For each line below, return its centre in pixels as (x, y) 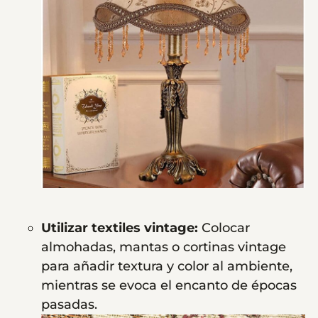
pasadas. (71, 305)
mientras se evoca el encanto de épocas (169, 286)
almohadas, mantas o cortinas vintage (164, 247)
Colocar (226, 228)
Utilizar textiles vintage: (121, 228)
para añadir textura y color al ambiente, (167, 267)
